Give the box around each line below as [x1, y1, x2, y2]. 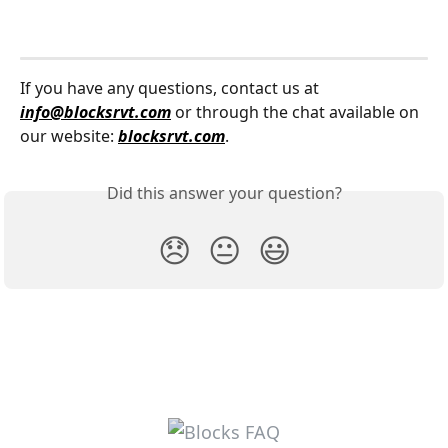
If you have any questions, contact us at [20, 77, 323, 100]
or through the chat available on [171, 101, 423, 124]
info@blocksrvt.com [20, 101, 171, 124]
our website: [20, 125, 118, 148]
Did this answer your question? [106, 182, 342, 205]
